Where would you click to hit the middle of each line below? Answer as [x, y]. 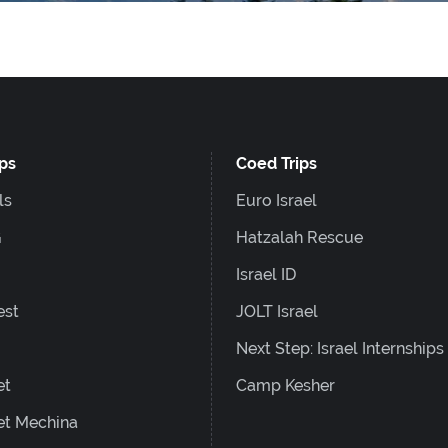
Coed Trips [276, 163]
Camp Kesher [285, 385]
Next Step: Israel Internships [339, 348]
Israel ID [265, 274]
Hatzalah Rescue [299, 237]
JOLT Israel [276, 311]
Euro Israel [276, 200]
